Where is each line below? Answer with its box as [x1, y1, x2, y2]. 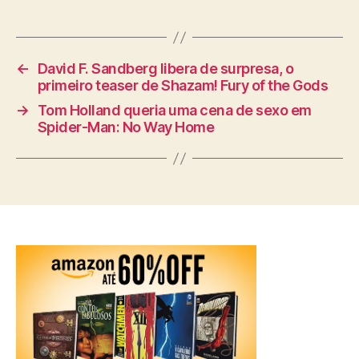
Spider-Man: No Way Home [37, 119, 215, 136]
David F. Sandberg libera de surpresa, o [37, 60, 294, 78]
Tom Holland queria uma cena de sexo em [37, 102, 312, 119]
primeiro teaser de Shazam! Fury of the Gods [37, 77, 329, 95]
